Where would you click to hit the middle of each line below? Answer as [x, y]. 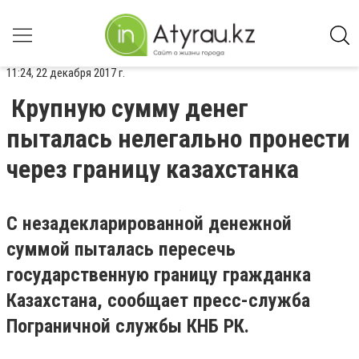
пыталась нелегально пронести [178, 139]
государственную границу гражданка [159, 275]
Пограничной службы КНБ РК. [128, 326]
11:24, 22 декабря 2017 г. [66, 73]
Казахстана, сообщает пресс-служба [158, 301]
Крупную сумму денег [130, 108]
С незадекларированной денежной [149, 224]
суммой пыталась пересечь [121, 249]
